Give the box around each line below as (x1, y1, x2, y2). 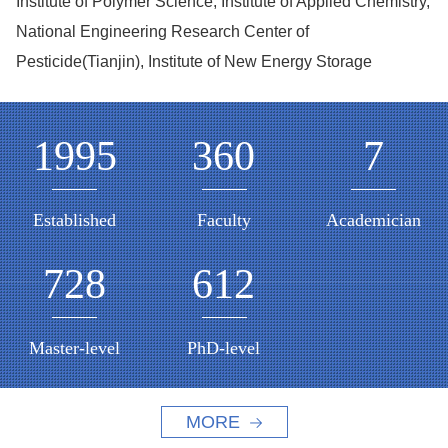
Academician (325, 210, 421, 231)
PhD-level (187, 338, 261, 359)
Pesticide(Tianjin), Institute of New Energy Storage (16, 53, 372, 71)
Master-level (29, 338, 121, 359)
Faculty (196, 210, 251, 231)
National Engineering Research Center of (16, 23, 309, 41)
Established (33, 210, 117, 231)
